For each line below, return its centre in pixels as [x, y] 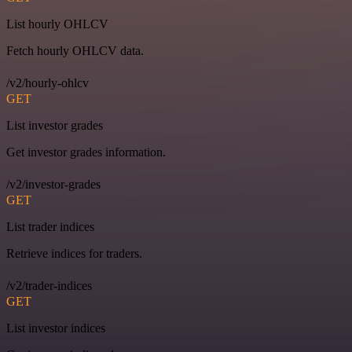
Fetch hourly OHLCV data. [75, 51]
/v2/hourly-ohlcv [48, 83]
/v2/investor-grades [53, 185]
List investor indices [56, 328]
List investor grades [55, 126]
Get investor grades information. [86, 152]
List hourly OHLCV [57, 24]
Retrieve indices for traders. [74, 254]
